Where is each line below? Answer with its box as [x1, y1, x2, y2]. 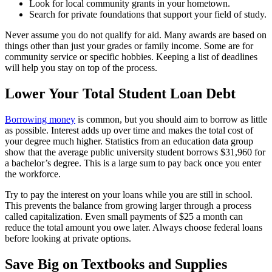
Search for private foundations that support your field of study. [29, 9, 267, 20]
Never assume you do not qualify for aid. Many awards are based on [5, 30, 267, 41]
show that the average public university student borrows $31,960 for [5, 147, 265, 158]
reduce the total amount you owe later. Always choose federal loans [5, 222, 262, 233]
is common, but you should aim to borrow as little [75, 114, 267, 125]
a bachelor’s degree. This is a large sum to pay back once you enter [5, 158, 261, 169]
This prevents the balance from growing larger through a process [5, 200, 251, 211]
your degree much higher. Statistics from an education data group [5, 136, 253, 147]
